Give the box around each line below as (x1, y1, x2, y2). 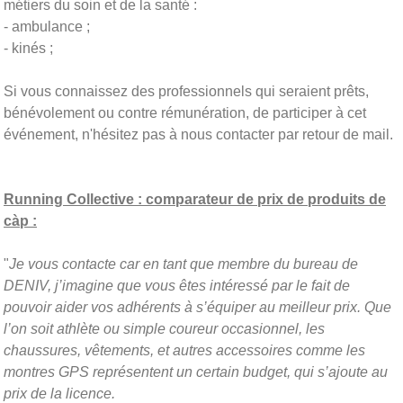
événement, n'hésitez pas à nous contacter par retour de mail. (4, 126, 393, 142)
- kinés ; (4, 40, 53, 56)
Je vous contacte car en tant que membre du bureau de (9, 255, 358, 272)
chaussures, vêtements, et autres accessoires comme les (4, 342, 365, 358)
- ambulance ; (4, 18, 90, 34)
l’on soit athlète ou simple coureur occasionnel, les (4, 320, 325, 336)
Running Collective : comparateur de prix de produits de (4, 191, 386, 207)
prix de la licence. (4, 385, 115, 401)
